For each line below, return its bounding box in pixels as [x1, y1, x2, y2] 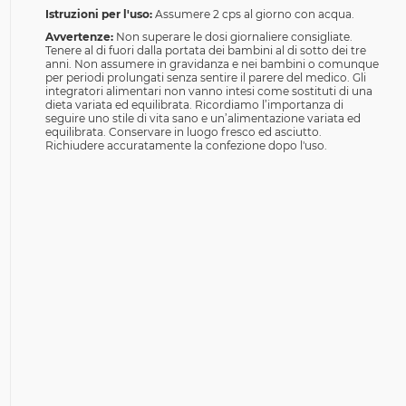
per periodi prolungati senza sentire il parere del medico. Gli [44, 71, 366, 84]
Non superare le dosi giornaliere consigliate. [115, 30, 353, 43]
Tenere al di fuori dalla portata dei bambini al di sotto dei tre [44, 43, 366, 57]
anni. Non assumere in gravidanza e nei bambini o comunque [44, 57, 379, 71]
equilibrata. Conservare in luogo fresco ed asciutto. [44, 125, 322, 139]
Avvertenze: [44, 30, 113, 43]
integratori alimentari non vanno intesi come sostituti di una [44, 84, 372, 98]
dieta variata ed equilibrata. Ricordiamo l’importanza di [44, 98, 343, 111]
